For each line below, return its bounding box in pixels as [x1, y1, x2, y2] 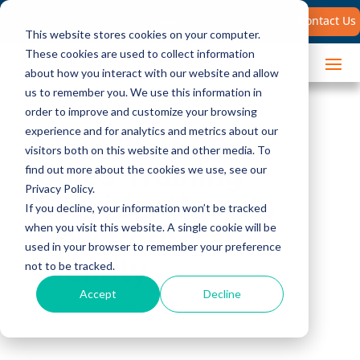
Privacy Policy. [24, 181, 95, 195]
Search [153, 12, 191, 27]
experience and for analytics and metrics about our [24, 123, 278, 137]
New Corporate [35, 215, 254, 264]
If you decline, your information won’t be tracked [24, 200, 267, 215]
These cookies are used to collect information [24, 46, 255, 60]
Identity [35, 247, 147, 296]
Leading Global [35, 119, 253, 167]
